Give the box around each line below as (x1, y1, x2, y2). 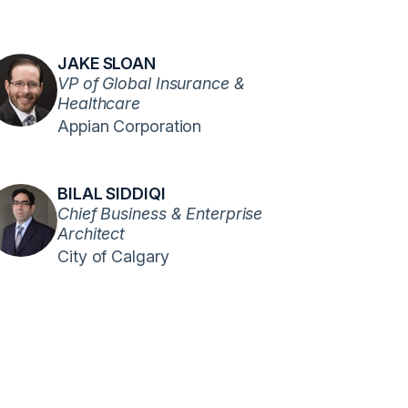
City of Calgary (57, 246, 169, 266)
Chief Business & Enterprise (57, 203, 263, 223)
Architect (57, 223, 126, 243)
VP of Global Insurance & (57, 73, 245, 93)
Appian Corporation (57, 116, 202, 136)
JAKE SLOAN (57, 53, 156, 73)
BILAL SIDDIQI (57, 183, 166, 203)
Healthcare (57, 93, 141, 113)
